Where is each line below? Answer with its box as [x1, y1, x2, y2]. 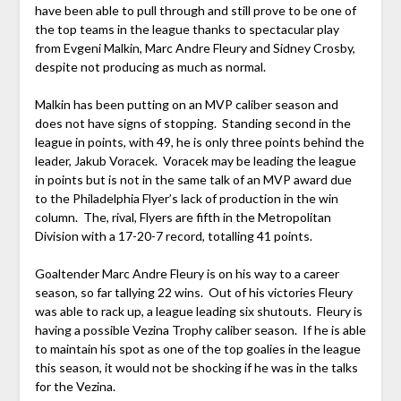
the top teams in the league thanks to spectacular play [34, 21, 339, 38]
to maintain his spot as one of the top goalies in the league [34, 341, 361, 357]
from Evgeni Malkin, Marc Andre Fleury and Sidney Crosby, [34, 40, 355, 56]
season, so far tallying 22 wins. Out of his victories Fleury [34, 285, 353, 301]
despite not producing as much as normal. [34, 59, 266, 75]
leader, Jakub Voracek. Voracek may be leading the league [34, 153, 356, 169]
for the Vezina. [34, 379, 115, 395]
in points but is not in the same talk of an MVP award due [34, 172, 352, 188]
